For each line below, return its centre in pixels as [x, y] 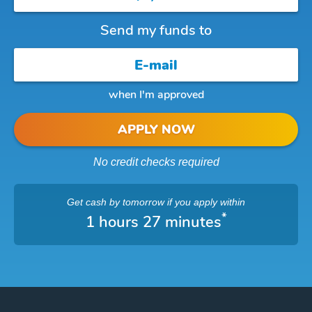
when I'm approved [156, 95]
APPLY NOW [156, 130]
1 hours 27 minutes [153, 222]
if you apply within [205, 202]
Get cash [88, 202]
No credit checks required [156, 162]
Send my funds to [156, 30]
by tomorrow [137, 202]
